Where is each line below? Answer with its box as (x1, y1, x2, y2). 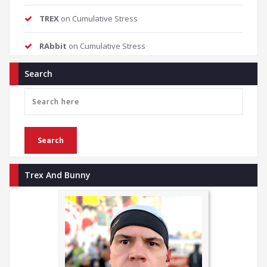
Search (24, 68, 52, 79)
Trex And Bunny (24, 169, 91, 181)
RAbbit (39, 41, 67, 51)
